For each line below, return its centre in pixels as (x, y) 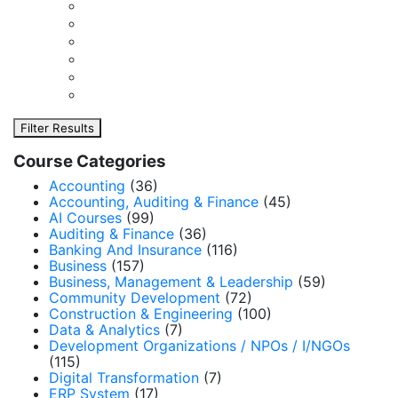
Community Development (135, 298)
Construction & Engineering (141, 314)
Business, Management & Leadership (171, 282)
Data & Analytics (104, 330)
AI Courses (85, 218)
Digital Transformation (124, 378)
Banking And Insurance (125, 250)
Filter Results (57, 128)
